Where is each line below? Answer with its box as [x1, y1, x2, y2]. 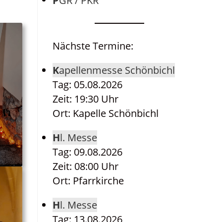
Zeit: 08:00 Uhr [53, 160, 118, 173]
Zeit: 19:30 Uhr [53, 92, 118, 106]
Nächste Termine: [53, 39, 133, 53]
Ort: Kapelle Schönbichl [53, 107, 159, 120]
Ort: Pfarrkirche [53, 174, 124, 187]
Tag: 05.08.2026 [53, 78, 122, 91]
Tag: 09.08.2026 [53, 145, 122, 159]
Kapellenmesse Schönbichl [59, 63, 175, 77]
